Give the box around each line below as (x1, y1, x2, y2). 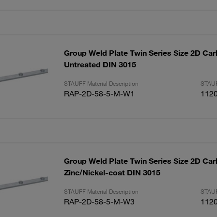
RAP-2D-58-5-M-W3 (63, 197, 135, 206)
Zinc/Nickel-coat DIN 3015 (63, 168, 160, 177)
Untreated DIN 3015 (63, 60, 136, 69)
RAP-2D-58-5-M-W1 (63, 89, 135, 98)
